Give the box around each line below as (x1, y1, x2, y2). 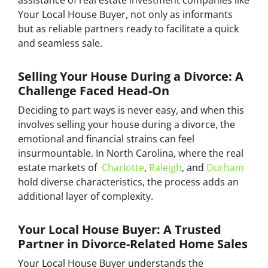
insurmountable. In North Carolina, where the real (18, 146, 243, 160)
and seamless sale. (18, 36, 102, 50)
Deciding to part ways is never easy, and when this (18, 103, 244, 117)
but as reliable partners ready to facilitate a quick (18, 22, 239, 35)
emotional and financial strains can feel (18, 132, 194, 145)
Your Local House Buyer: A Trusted (18, 221, 221, 237)
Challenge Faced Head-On (18, 82, 169, 99)
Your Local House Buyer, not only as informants (18, 7, 233, 21)
